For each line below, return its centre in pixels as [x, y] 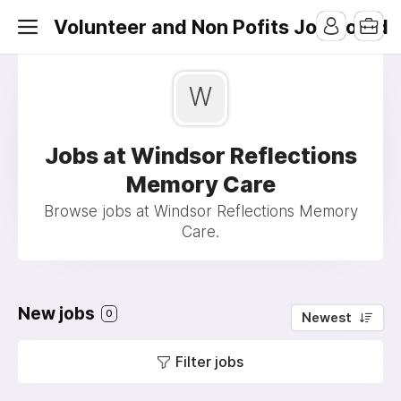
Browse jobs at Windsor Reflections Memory [200, 211]
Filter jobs [209, 362]
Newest [327, 318]
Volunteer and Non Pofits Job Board [221, 27]
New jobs [58, 314]
